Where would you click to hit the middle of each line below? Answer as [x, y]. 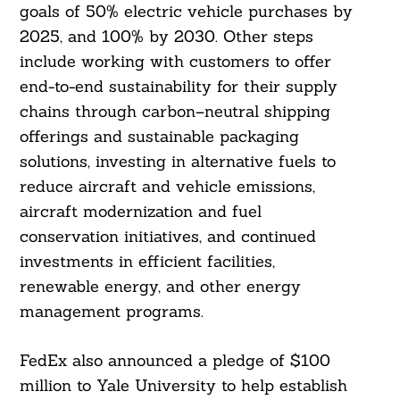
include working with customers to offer [175, 62]
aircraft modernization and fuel [140, 212]
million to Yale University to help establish [183, 386]
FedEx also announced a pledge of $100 [175, 361]
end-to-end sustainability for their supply [178, 87]
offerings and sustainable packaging [159, 137]
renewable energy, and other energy [160, 287]
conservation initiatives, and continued [167, 237]
